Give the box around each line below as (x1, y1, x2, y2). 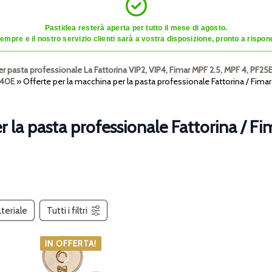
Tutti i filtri (47, 205, 87, 217)
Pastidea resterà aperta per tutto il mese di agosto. (44, 24, 228, 33)
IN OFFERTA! (45, 238, 97, 250)
